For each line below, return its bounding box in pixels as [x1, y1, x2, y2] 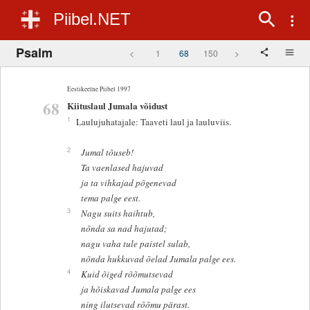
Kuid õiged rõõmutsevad [80, 268, 173, 281]
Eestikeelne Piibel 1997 [66, 84, 131, 93]
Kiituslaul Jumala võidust [66, 99, 167, 113]
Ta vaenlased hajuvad [80, 161, 163, 174]
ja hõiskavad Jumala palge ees [80, 283, 196, 296]
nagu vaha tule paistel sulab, [80, 237, 190, 250]
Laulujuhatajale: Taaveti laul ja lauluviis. [75, 116, 231, 129]
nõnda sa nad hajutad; [80, 222, 167, 235]
